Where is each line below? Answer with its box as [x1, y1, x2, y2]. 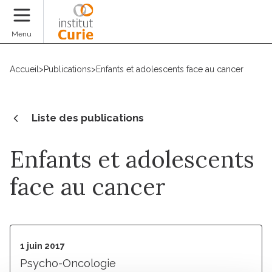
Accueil [10, 64, 39, 74]
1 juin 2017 [20, 240, 65, 251]
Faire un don [196, 23, 262, 36]
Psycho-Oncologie [20, 256, 116, 270]
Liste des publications [32, 111, 144, 124]
